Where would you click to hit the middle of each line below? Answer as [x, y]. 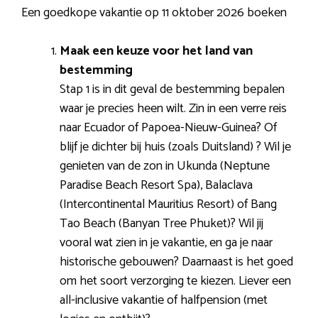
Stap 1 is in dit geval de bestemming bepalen [172, 89]
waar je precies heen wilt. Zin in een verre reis [173, 108]
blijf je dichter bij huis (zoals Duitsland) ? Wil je [175, 147]
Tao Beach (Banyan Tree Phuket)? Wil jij [161, 223]
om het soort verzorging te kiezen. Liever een [175, 281]
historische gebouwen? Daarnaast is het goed [176, 262]
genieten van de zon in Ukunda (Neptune [165, 166]
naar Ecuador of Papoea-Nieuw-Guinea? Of [168, 127]
